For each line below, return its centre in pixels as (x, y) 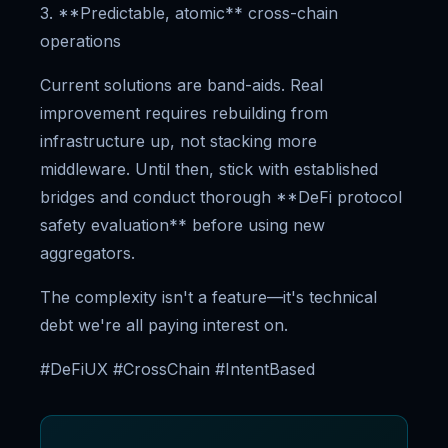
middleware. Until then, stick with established (209, 169)
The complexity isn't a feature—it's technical (208, 297)
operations (80, 41)
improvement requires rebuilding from (184, 113)
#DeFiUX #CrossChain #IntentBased (177, 369)
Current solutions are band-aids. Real (181, 85)
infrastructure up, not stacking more (178, 141)
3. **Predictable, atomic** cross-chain (189, 13)
